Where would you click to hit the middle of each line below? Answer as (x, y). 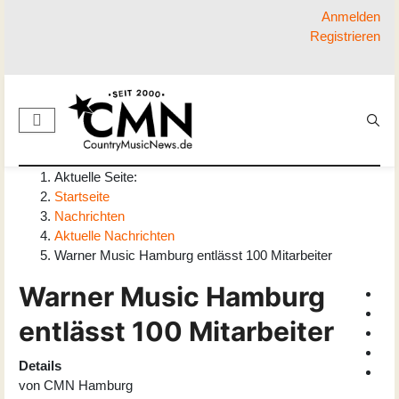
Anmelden (351, 16)
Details (40, 366)
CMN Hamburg (88, 386)
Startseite (82, 197)
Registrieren (345, 36)
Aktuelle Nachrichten (114, 236)
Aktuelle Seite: (99, 177)
